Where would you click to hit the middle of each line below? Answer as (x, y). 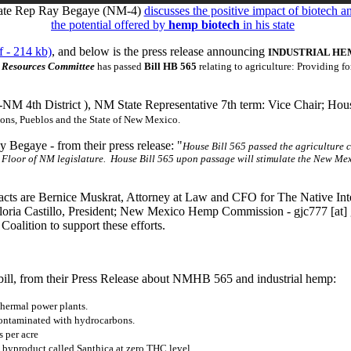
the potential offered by (110, 24)
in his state (267, 24)
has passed (119, 66)
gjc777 (311, 211)
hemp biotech (204, 24)
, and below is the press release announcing (160, 51)
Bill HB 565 (170, 66)
